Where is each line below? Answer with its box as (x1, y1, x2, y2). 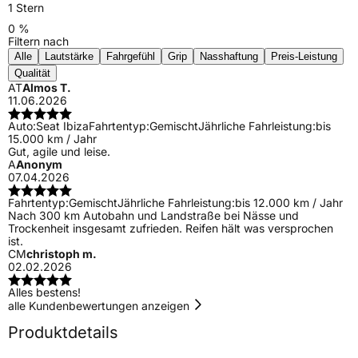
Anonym (16, 157, 62, 171)
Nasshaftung (200, 50, 258, 62)
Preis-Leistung (271, 50, 337, 62)
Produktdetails (8, 322, 118, 342)
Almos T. (22, 80, 71, 94)
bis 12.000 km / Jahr (235, 195, 343, 209)
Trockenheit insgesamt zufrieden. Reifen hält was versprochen (8, 221, 333, 235)
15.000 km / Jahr (8, 131, 97, 145)
